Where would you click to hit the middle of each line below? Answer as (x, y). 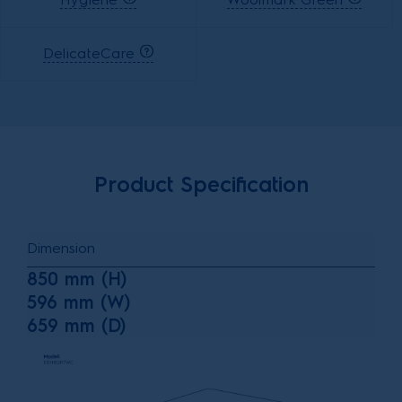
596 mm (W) (79, 302)
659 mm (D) (76, 325)
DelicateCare (91, 54)
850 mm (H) (77, 279)
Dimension (61, 248)
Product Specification (201, 184)
